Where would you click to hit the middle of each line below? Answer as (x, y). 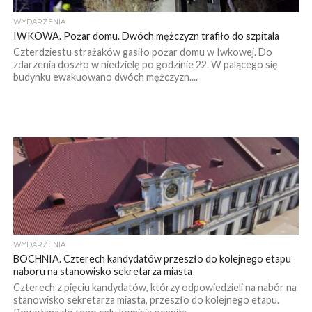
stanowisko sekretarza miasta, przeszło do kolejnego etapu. (146, 299)
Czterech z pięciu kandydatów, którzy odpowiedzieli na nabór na (155, 287)
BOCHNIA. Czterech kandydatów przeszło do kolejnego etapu (152, 258)
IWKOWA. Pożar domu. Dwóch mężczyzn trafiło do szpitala (146, 36)
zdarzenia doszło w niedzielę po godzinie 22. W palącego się (145, 64)
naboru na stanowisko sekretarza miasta (102, 271)
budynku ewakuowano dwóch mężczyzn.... (105, 77)
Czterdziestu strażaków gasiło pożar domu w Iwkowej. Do (142, 52)
